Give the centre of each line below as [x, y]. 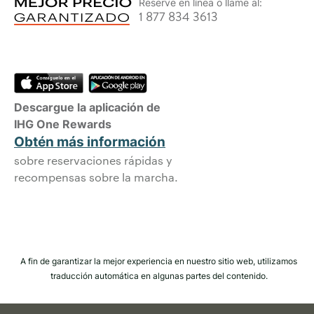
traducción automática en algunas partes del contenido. [159, 276]
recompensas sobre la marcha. [96, 177]
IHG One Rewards [63, 124]
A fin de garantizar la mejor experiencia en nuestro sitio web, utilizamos [159, 261]
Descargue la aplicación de [87, 108]
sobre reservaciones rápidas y [93, 161]
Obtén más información [90, 142]
